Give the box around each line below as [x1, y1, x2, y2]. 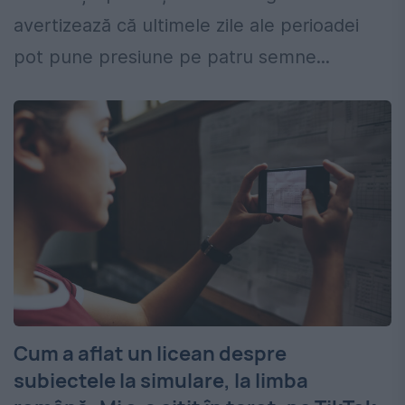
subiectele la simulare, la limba [14, 367, 308, 395]
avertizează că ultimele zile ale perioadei [14, 14, 359, 37]
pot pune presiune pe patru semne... [14, 46, 330, 69]
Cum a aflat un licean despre [14, 340, 287, 368]
